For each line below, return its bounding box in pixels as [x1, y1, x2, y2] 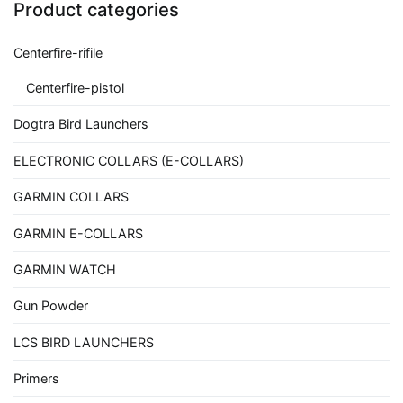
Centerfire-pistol [26, 80, 125, 96]
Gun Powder [13, 298, 88, 314]
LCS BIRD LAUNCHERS [13, 334, 154, 350]
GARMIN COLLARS [13, 189, 129, 205]
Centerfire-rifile [13, 44, 103, 60]
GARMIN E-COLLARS [13, 225, 143, 241]
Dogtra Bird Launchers [13, 116, 148, 132]
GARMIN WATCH [13, 261, 116, 277]
